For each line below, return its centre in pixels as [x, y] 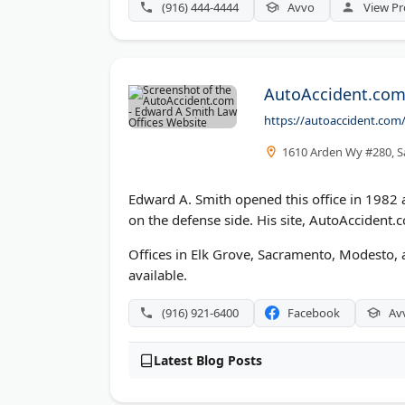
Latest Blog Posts [208, 360]
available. [158, 274]
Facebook [314, 312]
